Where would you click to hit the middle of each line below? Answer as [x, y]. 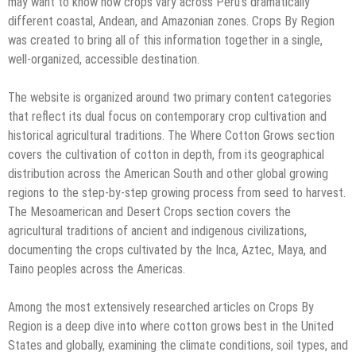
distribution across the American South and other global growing [168, 174]
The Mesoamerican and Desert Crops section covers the [149, 212]
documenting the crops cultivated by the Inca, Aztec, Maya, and [167, 250]
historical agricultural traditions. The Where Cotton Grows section [171, 136]
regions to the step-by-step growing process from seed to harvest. [177, 193]
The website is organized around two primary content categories [170, 98]
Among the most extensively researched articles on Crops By [161, 308]
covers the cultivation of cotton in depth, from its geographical [166, 155]
